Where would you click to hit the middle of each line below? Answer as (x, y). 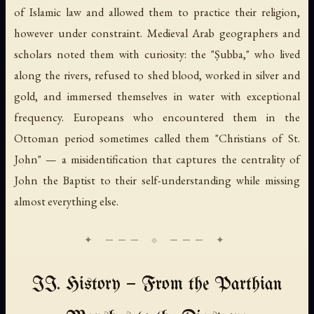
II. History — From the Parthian (157, 285)
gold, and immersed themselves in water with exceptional (157, 96)
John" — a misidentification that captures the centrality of (157, 159)
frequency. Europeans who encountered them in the (157, 117)
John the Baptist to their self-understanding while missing (157, 180)
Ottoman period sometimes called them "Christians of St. (157, 138)
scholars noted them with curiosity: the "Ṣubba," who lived (157, 54)
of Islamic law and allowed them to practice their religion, (157, 12)
